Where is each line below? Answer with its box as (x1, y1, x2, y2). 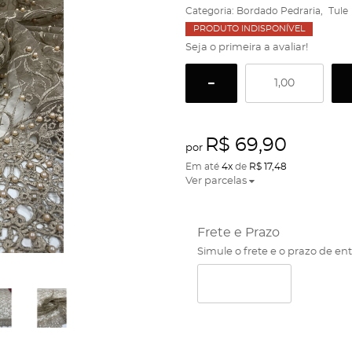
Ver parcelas (185, 176, 247, 186)
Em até (185, 162, 222, 171)
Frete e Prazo (196, 226, 280, 239)
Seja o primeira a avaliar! (185, 42, 308, 53)
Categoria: (185, 6, 234, 16)
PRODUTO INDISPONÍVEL (192, 24, 305, 33)
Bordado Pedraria (236, 6, 321, 16)
